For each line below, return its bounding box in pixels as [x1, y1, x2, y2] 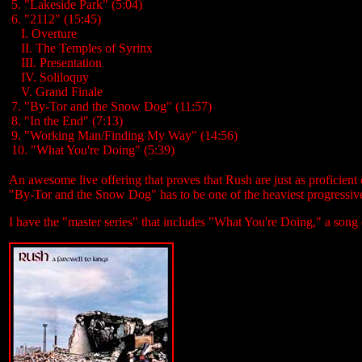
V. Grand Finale [21, 85, 103, 99]
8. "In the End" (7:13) [11, 114, 123, 128]
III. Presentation [21, 56, 102, 69]
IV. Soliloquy [21, 70, 89, 84]
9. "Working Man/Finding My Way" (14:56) [11, 128, 238, 142]
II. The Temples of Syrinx [21, 41, 153, 55]
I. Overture [21, 27, 77, 40]
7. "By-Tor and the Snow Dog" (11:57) [11, 99, 212, 113]
